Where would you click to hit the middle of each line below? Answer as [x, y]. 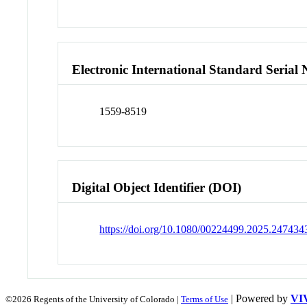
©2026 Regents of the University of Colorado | [93, 299]
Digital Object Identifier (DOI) [157, 188]
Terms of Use [205, 299]
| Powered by [259, 299]
